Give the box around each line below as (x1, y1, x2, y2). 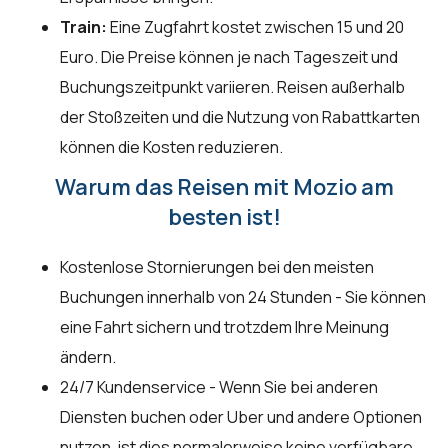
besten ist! (167, 202, 281, 233)
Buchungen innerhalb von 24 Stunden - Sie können (60, 286, 426, 309)
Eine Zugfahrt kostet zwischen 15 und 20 (107, 16, 404, 39)
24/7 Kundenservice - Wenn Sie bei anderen (60, 376, 378, 399)
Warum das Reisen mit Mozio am (54, 172, 394, 203)
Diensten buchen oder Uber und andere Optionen (60, 406, 422, 429)
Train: (60, 16, 107, 39)
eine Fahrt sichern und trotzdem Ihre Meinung (60, 316, 389, 339)
